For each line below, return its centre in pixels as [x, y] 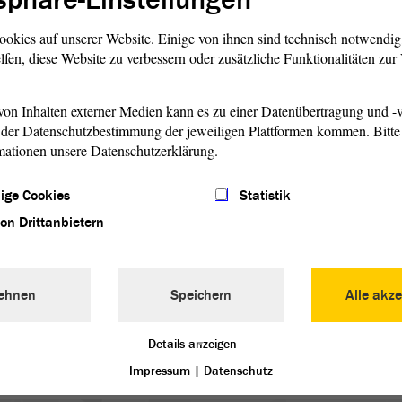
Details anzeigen [192, 344]
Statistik [265, 195]
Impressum [160, 371]
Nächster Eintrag [51, 313]
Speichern [201, 295]
